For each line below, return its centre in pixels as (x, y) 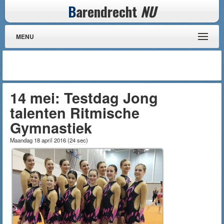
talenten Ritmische (75, 113)
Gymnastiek (51, 128)
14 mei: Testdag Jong (84, 98)
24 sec (78, 140)
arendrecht (108, 11)
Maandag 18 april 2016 (39, 140)
